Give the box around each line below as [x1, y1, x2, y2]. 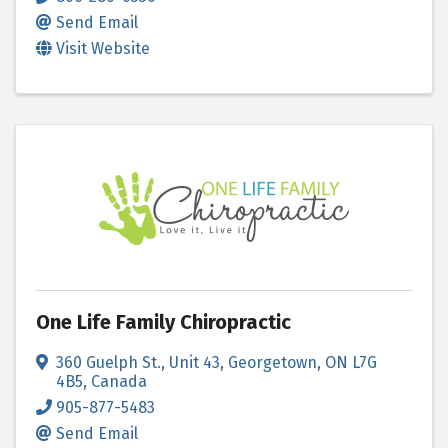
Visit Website [56, 38, 150, 58]
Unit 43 [169, 352, 220, 372]
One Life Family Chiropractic [36, 309, 291, 334]
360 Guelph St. [56, 352, 161, 372]
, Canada [83, 371, 147, 391]
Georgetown [228, 352, 317, 372]
